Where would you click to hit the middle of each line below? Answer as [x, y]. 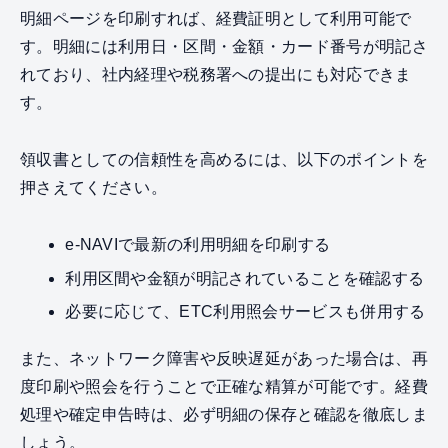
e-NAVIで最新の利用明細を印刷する [198, 244]
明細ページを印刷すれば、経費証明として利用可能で [216, 19]
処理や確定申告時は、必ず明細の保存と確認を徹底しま [224, 415]
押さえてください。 [93, 188]
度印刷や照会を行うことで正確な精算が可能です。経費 [224, 387]
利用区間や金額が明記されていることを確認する [245, 278]
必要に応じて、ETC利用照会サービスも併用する [245, 312]
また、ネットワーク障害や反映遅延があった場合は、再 [224, 359]
